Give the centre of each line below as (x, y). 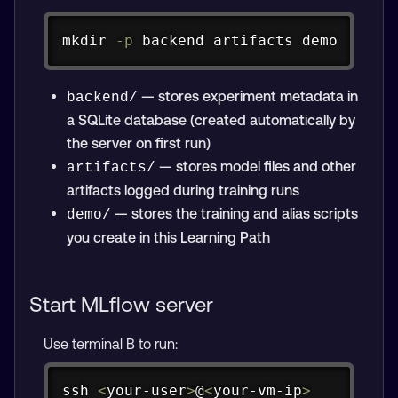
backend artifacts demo (235, 40)
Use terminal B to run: (111, 343)
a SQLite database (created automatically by (211, 119)
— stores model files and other (255, 166)
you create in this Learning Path (168, 237)
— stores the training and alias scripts (234, 213)
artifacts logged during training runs (183, 190)
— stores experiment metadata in (247, 96)
